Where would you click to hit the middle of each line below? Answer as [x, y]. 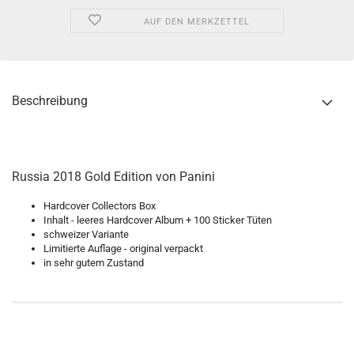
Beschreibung [50, 101]
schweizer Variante [86, 234]
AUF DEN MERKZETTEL [196, 22]
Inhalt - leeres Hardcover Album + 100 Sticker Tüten [158, 220]
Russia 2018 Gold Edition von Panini [113, 177]
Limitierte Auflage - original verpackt [123, 249]
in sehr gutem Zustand [94, 263]
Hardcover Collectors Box [100, 206]
